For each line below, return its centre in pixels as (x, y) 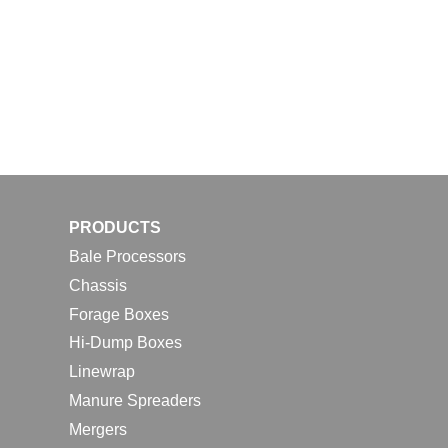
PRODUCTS (114, 228)
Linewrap (101, 372)
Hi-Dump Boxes (125, 343)
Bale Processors (127, 256)
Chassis (97, 285)
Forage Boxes (118, 314)
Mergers (97, 429)
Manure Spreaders (134, 400)
